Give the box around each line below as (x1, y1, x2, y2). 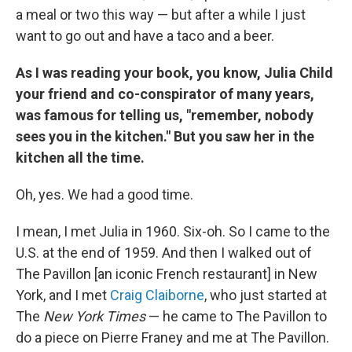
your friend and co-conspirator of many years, (16, 86, 314, 102)
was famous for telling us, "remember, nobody (16, 107, 313, 123)
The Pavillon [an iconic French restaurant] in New (16, 266, 317, 282)
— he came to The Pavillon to (145, 308, 327, 324)
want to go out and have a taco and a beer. (16, 27, 274, 44)
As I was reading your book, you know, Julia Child (16, 64, 333, 81)
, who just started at (204, 287, 327, 303)
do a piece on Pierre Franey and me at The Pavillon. (16, 329, 329, 346)
